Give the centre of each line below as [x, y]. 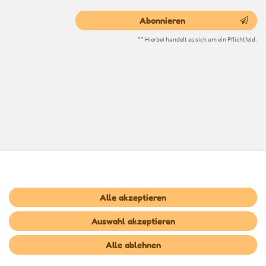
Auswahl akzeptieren [133, 221]
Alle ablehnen [133, 245]
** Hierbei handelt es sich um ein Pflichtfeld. [197, 39]
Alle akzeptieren [133, 197]
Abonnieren [162, 20]
